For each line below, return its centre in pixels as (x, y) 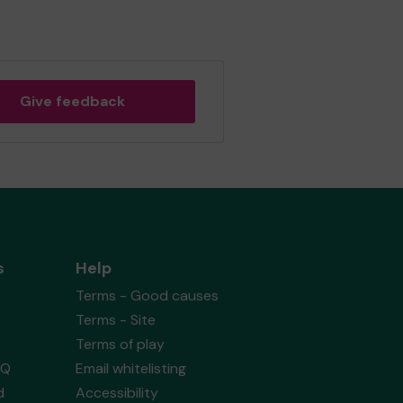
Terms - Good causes (147, 296)
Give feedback (72, 101)
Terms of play (120, 344)
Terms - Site (115, 320)
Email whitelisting (130, 368)
